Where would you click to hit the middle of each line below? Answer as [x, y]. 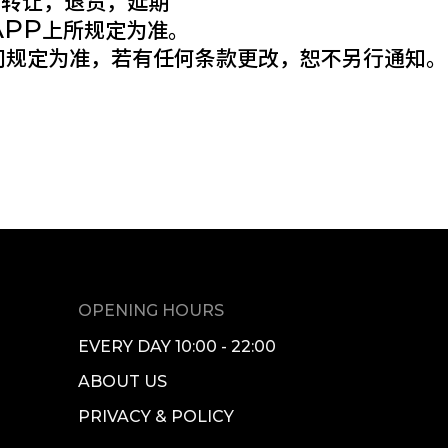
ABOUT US [123, 381]
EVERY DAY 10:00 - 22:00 [177, 346]
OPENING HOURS [151, 310]
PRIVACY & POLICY [156, 416]
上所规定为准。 [116, 30]
